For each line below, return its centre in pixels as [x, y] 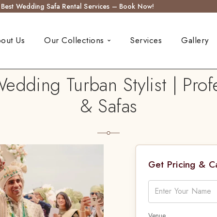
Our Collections [74, 40]
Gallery [195, 40]
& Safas [108, 106]
